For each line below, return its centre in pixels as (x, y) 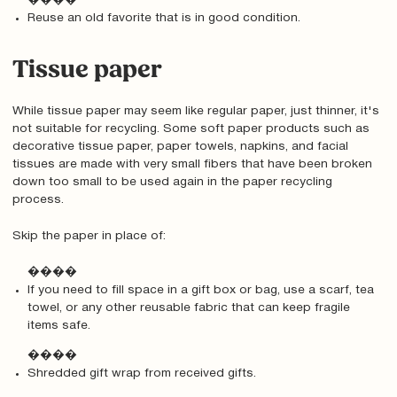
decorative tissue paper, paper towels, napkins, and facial (180, 147)
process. (38, 200)
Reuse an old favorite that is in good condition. (164, 18)
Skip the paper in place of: (89, 236)
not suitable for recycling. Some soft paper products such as (191, 129)
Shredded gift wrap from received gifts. (142, 373)
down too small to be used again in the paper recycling (172, 183)
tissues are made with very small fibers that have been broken (192, 165)
